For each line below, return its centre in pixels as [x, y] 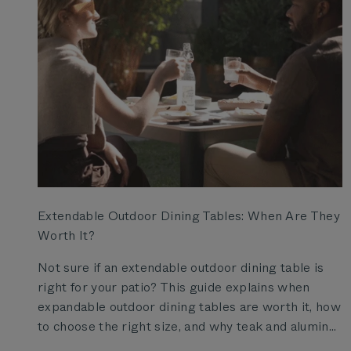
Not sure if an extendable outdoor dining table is [181, 268]
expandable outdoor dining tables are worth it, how [190, 307]
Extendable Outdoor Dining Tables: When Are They [189, 216]
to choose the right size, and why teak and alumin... [187, 327]
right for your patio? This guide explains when [174, 288]
